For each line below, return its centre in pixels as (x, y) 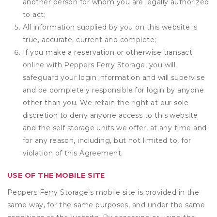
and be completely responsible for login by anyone (114, 90)
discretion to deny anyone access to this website (110, 115)
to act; (34, 15)
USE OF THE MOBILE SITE (56, 175)
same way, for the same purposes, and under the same (106, 205)
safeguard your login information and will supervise (114, 77)
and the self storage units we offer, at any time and (115, 128)
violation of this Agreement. (73, 153)
